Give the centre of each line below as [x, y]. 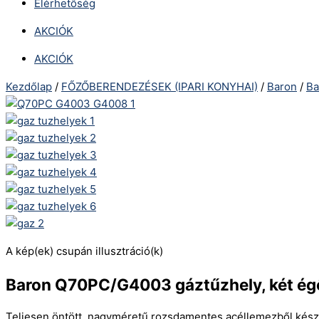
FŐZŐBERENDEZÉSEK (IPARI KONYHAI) [159, 87]
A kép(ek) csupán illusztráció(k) [84, 251]
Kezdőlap [29, 87]
